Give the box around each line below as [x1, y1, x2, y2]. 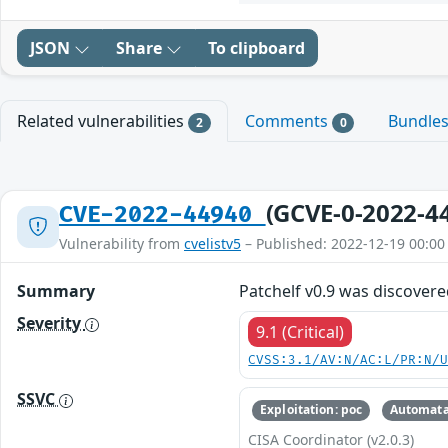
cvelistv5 [184, 234, 241, 254]
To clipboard [208, 37, 305, 59]
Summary [17, 280, 95, 303]
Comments [244, 110, 332, 132]
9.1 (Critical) [256, 321, 345, 344]
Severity [17, 312, 85, 335]
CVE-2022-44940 [59, 201, 266, 230]
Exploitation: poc [260, 401, 363, 419]
